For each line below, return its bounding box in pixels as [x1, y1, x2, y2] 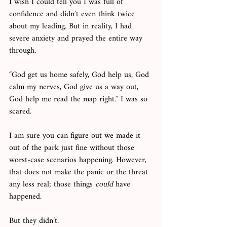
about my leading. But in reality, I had [9, 18, 134, 35]
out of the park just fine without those [9, 140, 137, 157]
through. [9, 43, 36, 60]
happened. [9, 188, 44, 206]
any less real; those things [9, 176, 95, 194]
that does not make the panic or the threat [9, 164, 150, 181]
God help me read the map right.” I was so [9, 91, 150, 108]
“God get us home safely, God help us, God [9, 67, 152, 84]
